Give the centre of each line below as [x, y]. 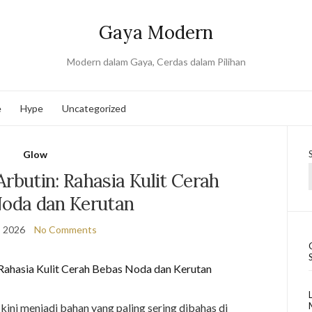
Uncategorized [94, 108]
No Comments [65, 229]
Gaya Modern [156, 32]
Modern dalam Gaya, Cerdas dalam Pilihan [156, 62]
